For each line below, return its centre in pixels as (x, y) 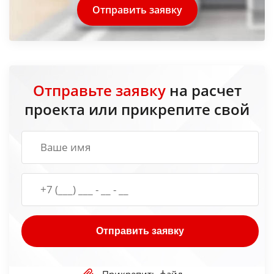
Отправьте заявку (99, 90)
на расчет (203, 90)
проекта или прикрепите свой (137, 109)
